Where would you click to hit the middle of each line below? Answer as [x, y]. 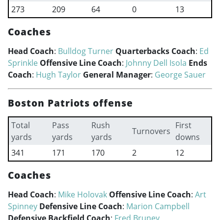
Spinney [23, 206]
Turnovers [151, 131]
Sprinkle [23, 63]
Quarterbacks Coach [155, 51]
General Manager [117, 75]
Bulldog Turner [86, 51]
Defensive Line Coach [81, 206]
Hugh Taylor [58, 75]
